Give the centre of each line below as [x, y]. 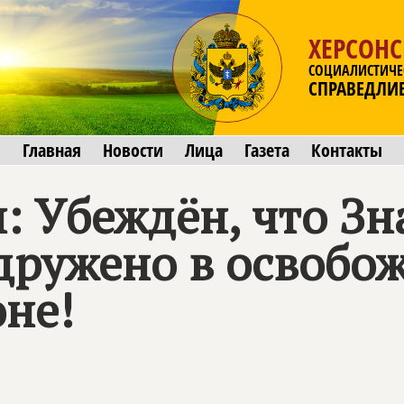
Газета [266, 150]
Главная [51, 150]
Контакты [346, 150]
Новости [133, 150]
